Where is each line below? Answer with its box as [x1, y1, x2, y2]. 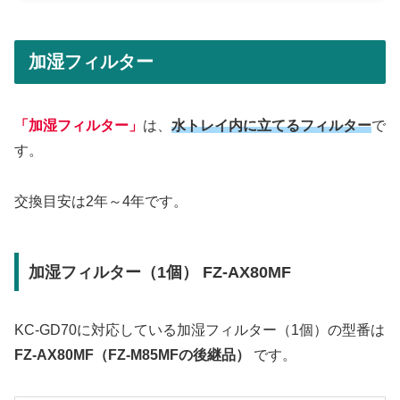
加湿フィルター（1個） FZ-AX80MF [28, 262, 291, 281]
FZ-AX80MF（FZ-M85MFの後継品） [14, 346, 250, 362]
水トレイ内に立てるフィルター [171, 117, 371, 133]
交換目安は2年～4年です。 [14, 193, 187, 209]
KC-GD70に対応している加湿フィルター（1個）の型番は [14, 321, 385, 337]
